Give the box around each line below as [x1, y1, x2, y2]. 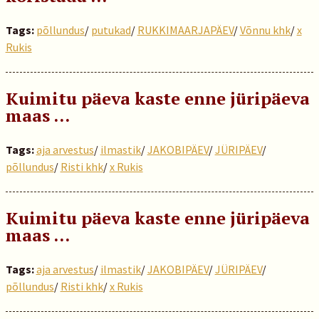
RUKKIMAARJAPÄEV [137, 23, 234, 37]
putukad [90, 23, 131, 37]
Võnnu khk [239, 23, 291, 37]
